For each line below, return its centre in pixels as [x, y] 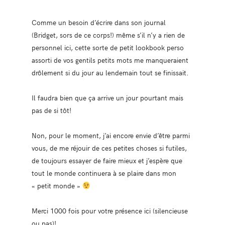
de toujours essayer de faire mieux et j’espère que [107, 160]
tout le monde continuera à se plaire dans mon [104, 173]
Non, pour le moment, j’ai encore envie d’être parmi [110, 135]
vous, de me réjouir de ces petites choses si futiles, [109, 148]
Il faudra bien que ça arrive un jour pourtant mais [107, 98]
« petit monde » [57, 186]
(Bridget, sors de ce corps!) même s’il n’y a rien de [108, 35]
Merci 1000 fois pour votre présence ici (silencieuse [109, 211]
